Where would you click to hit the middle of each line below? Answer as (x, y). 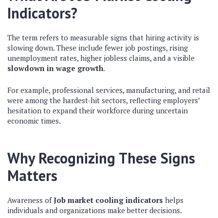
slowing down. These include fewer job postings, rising (98, 48)
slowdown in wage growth (55, 68)
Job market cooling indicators (108, 200)
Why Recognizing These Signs (101, 158)
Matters (32, 175)
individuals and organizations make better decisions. (95, 210)
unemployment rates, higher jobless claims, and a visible (101, 58)
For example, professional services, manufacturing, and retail (109, 90)
